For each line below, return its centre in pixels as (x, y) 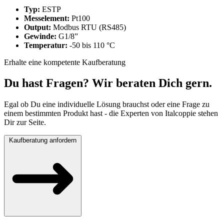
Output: (37, 27)
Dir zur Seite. (25, 122)
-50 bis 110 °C (91, 45)
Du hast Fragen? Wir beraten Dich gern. (108, 83)
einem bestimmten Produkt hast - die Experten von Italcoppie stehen (111, 113)
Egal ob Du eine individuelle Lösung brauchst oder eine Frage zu (107, 104)
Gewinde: (40, 36)
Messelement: (47, 18)
